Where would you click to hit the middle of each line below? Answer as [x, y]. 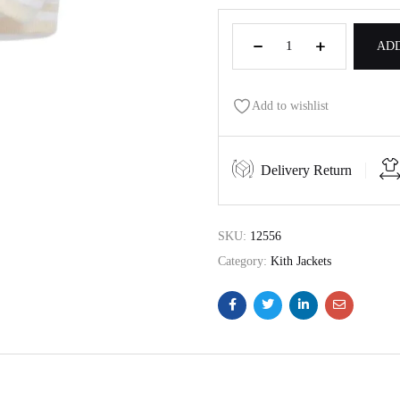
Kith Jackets [301, 261]
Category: [244, 261]
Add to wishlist [290, 105]
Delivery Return [306, 170]
